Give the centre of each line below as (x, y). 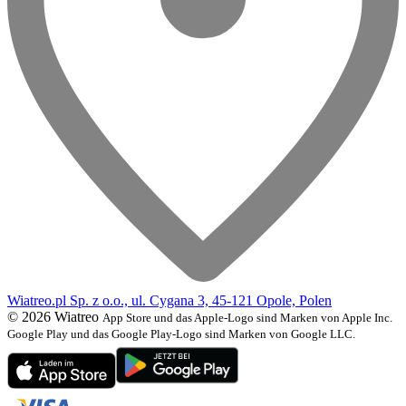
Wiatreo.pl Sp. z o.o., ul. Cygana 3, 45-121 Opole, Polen (169, 301)
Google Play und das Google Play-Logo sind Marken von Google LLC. (181, 334)
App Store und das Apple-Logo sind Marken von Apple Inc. (247, 318)
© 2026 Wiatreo (53, 317)
